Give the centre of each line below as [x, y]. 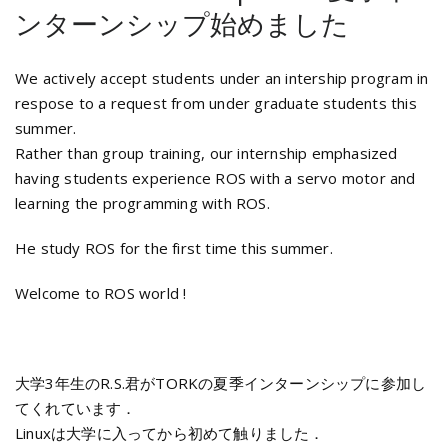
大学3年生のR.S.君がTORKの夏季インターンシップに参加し [221, 382]
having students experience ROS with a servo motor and [215, 177]
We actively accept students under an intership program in [222, 77]
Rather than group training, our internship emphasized [206, 152]
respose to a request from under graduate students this [216, 102]
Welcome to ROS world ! [101, 292]
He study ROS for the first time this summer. [174, 247]
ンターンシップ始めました [182, 23]
